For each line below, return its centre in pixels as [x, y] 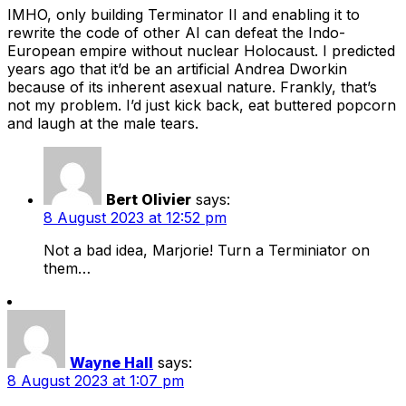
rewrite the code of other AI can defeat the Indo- [176, 32]
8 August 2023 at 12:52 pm [135, 217]
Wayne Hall [111, 362]
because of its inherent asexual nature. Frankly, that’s [192, 87]
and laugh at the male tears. [103, 123]
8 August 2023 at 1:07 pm [96, 380]
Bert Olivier [149, 199]
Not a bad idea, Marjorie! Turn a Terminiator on [207, 250]
